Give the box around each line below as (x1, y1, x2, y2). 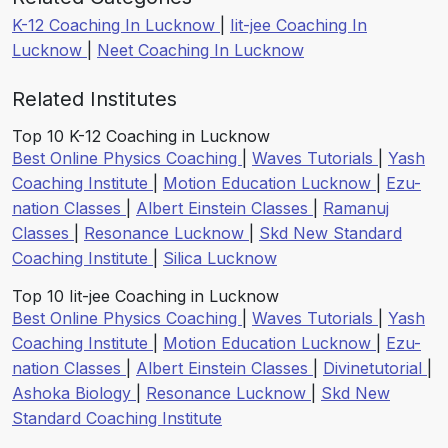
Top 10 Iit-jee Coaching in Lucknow (12, 285, 279, 306)
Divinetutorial (323, 357, 427, 378)
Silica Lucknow (163, 247, 277, 268)
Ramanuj (323, 197, 389, 218)
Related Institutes (12, 86, 177, 111)
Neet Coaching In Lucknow (97, 39, 304, 60)
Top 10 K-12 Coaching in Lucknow (12, 125, 270, 146)
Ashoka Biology (12, 382, 136, 403)
